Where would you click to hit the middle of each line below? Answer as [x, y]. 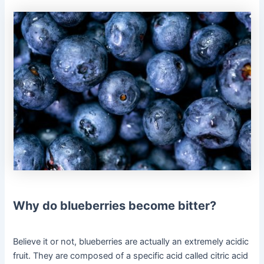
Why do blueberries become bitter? [115, 206]
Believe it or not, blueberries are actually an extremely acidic [131, 242]
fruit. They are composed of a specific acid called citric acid [131, 256]
